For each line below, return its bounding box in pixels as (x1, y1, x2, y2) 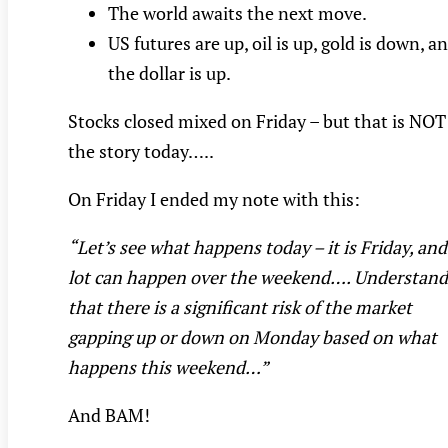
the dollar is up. (108, 61, 231, 86)
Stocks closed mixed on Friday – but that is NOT (68, 109, 446, 134)
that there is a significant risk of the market (68, 295, 412, 320)
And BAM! (68, 403, 150, 428)
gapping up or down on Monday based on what (68, 325, 437, 350)
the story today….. (68, 139, 214, 164)
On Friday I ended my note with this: (68, 187, 360, 212)
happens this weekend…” (68, 355, 269, 380)
